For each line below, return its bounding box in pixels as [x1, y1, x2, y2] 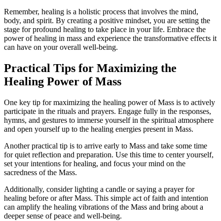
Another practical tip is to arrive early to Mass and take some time [4, 141, 207, 150]
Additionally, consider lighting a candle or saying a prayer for [4, 184, 194, 193]
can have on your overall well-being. [4, 42, 118, 51]
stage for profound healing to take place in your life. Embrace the [4, 25, 206, 34]
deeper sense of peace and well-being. [4, 211, 122, 220]
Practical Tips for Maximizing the [4, 61, 177, 74]
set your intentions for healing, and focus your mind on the [4, 159, 185, 168]
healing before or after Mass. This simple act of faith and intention [4, 193, 208, 202]
